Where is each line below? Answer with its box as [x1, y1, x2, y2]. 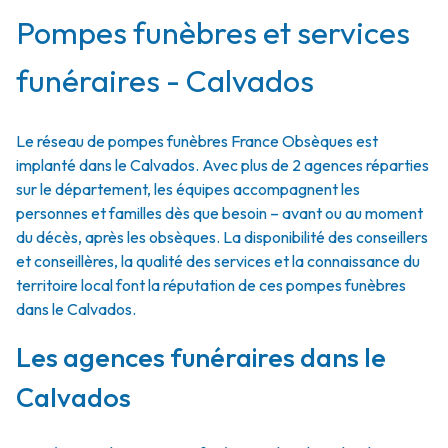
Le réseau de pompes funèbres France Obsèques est [16, 131, 378, 151]
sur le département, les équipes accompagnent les [16, 179, 360, 199]
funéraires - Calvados [16, 61, 314, 100]
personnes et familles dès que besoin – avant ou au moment [16, 203, 423, 223]
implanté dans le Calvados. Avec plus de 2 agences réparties [16, 155, 429, 175]
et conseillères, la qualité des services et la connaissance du [16, 251, 420, 271]
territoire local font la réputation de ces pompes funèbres [16, 275, 406, 295]
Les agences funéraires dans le [16, 340, 386, 374]
